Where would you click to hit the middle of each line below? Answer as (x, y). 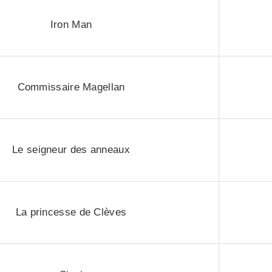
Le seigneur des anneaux (71, 150)
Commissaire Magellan (71, 87)
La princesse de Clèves (71, 212)
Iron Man (71, 25)
